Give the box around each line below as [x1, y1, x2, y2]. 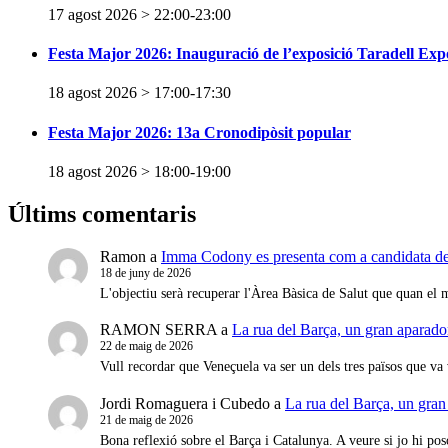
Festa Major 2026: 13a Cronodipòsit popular [48, 123, 351, 141]
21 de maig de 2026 [100, 413, 193, 427]
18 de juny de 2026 [100, 265, 191, 280]
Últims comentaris [8, 200, 196, 227]
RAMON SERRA [100, 321, 217, 339]
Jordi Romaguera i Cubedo [100, 395, 270, 412]
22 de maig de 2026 [100, 339, 193, 354]
